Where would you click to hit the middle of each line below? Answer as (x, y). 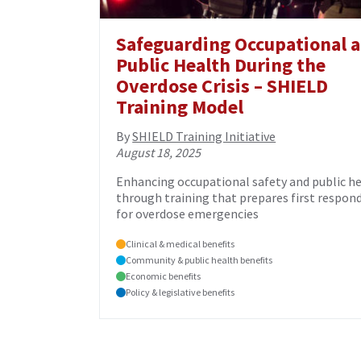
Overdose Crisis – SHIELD (222, 86)
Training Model (180, 107)
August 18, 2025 (159, 153)
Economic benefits (164, 276)
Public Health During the (221, 65)
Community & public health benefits (199, 260)
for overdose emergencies (188, 214)
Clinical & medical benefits (180, 244)
